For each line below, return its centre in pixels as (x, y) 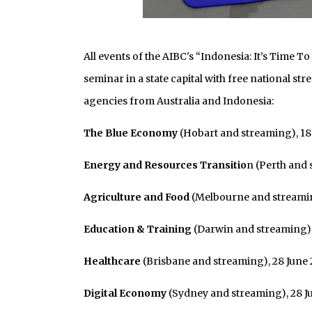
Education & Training (137, 229)
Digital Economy (125, 293)
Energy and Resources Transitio (165, 165)
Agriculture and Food (137, 197)
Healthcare (112, 261)
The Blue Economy (130, 133)
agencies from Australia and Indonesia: (179, 101)
